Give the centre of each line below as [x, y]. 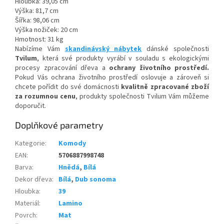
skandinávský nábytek [103, 49]
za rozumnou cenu [45, 96]
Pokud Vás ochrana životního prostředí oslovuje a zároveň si [112, 77]
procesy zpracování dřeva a [62, 68]
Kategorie [30, 143]
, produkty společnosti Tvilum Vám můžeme [142, 96]
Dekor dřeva [33, 179]
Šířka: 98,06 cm [37, 20]
